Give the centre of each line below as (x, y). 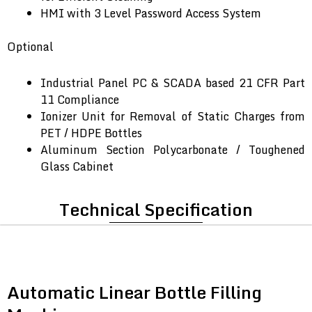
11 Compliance (80, 100)
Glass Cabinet (77, 167)
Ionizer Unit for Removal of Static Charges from (173, 117)
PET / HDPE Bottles (91, 133)
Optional (30, 47)
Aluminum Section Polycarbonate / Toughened (173, 150)
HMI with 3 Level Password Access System (151, 14)
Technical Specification (156, 210)
